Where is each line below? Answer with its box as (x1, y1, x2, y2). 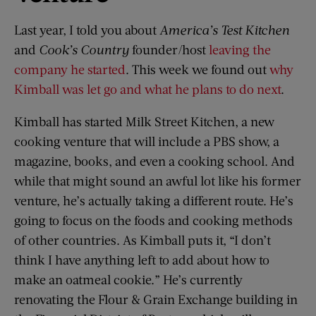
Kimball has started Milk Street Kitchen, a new (14, 113, 274, 129)
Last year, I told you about (14, 21, 159, 37)
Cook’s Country (39, 41, 129, 57)
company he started (14, 61, 126, 77)
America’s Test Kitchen (159, 21, 289, 37)
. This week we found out (126, 61, 269, 77)
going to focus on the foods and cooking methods (14, 212, 293, 228)
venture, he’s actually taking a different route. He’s (14, 192, 293, 208)
